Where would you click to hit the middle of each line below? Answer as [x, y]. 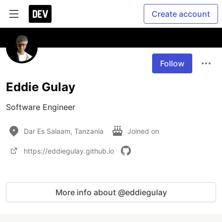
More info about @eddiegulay [111, 192]
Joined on [144, 131]
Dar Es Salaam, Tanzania [64, 131]
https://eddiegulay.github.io [69, 151]
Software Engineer [41, 107]
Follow [172, 63]
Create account [181, 14]
